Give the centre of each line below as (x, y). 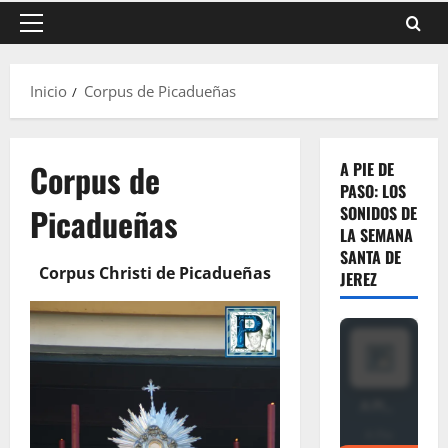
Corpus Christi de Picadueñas (154, 273)
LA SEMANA (376, 235)
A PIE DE (366, 169)
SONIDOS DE (378, 213)
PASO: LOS (372, 191)
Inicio (48, 91)
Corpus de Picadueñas (160, 91)
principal (60, 57)
